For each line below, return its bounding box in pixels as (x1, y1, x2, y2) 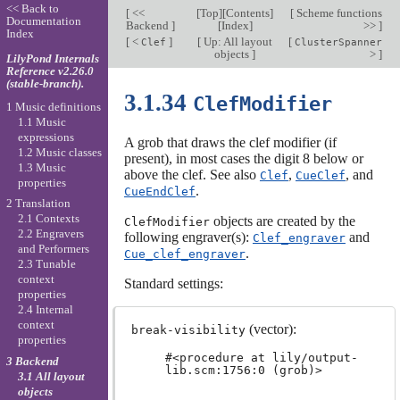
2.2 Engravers (17, 227, 84, 241)
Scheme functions (293, 6, 382, 20)
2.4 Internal (17, 303, 73, 317)
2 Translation (5, 196, 71, 211)
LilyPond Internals (5, 51, 99, 65)
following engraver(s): (123, 229, 253, 245)
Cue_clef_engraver (123, 246, 246, 261)
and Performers (17, 242, 89, 256)
